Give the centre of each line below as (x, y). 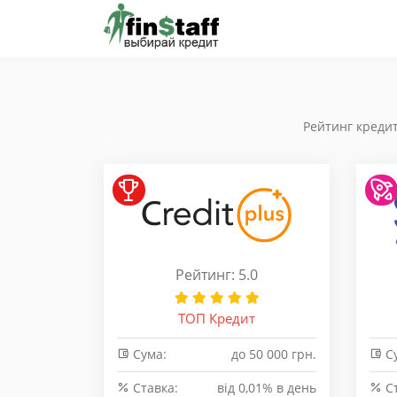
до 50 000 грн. (274, 354)
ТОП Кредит (217, 318)
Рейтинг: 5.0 (217, 275)
